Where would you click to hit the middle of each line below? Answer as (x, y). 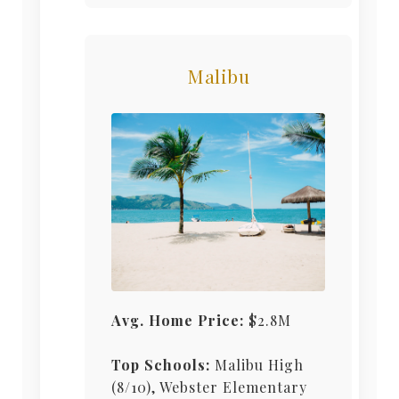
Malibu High (257, 365)
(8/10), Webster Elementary (209, 387)
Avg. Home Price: (178, 321)
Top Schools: (161, 365)
